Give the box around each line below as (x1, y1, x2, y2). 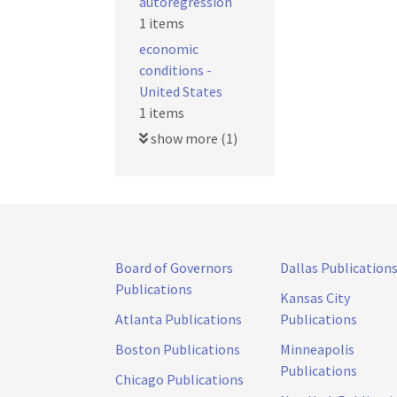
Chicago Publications (115, 370, 244, 388)
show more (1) (148, 129, 237, 147)
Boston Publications (115, 340, 240, 358)
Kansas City (280, 289, 350, 307)
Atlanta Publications (115, 310, 242, 328)
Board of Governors (115, 259, 233, 276)
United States (139, 82, 222, 100)
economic (139, 40, 198, 58)
